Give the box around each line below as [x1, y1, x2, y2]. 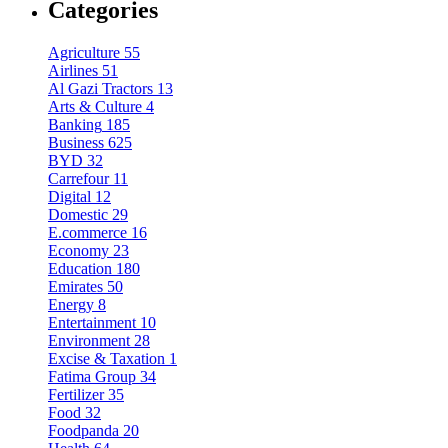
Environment [48, 331, 130, 349]
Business [48, 133, 104, 151]
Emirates [48, 277, 103, 295]
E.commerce [48, 223, 127, 241]
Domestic [48, 205, 108, 223]
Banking [48, 115, 102, 133]
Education [48, 259, 112, 277]
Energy [48, 295, 94, 313]
